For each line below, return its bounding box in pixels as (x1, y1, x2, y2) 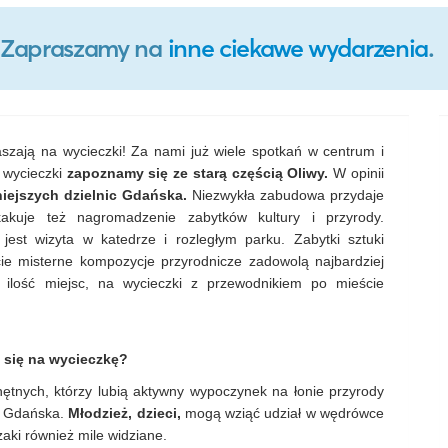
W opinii (333, 165, 385, 181)
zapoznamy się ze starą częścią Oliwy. (66, 165, 334, 181)
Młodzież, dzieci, (68, 405, 181, 421)
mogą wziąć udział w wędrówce (180, 405, 385, 421)
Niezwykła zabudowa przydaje (187, 187, 384, 203)
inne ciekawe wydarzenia (167, 33, 428, 63)
